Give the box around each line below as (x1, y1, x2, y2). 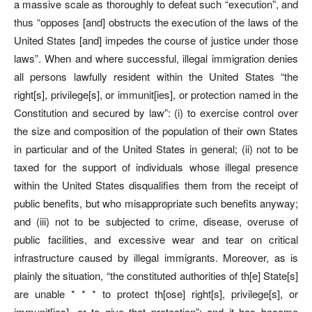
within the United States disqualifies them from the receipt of (14, 177, 298, 192)
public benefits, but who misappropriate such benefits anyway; (14, 195, 298, 210)
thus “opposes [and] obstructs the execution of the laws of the (14, 14, 298, 29)
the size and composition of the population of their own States (14, 123, 298, 138)
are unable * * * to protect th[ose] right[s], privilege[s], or (14, 286, 298, 301)
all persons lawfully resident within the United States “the (14, 68, 298, 84)
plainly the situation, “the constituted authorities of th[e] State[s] (14, 267, 298, 283)
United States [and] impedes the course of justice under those (14, 32, 298, 47)
